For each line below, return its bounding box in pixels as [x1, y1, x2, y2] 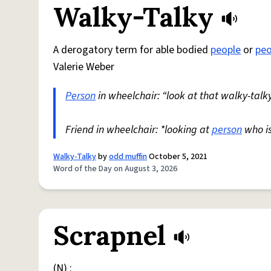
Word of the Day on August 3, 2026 [53, 163, 177, 175]
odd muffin [109, 151, 147, 163]
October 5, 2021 [147, 151, 207, 163]
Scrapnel [53, 218, 166, 253]
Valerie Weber [53, 59, 114, 75]
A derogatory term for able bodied [53, 42, 211, 58]
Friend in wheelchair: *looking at [65, 122, 212, 138]
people [211, 42, 241, 58]
